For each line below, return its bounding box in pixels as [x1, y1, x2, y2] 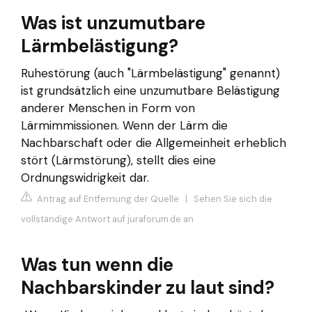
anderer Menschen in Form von [21, 100, 195, 116]
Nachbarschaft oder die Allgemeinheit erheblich [21, 135, 286, 151]
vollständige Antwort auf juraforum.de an [21, 212, 194, 225]
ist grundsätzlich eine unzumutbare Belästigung [21, 83, 280, 99]
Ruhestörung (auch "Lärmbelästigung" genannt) [21, 65, 280, 81]
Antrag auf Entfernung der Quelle [35, 192, 179, 205]
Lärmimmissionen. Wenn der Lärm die [21, 118, 228, 134]
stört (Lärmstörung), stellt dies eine [21, 153, 216, 169]
